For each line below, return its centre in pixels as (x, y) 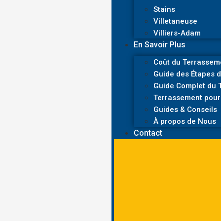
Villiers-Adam (177, 33)
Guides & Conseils (185, 110)
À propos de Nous (185, 121)
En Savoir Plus (160, 45)
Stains (165, 9)
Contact (148, 133)
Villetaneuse (176, 21)
